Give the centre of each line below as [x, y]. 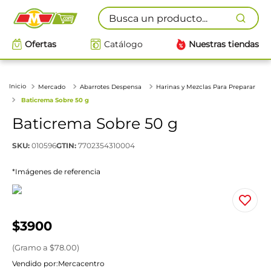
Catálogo [123, 44]
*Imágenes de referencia [56, 171]
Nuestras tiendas [224, 44]
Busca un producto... [147, 11]
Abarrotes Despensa [111, 87]
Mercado [52, 87]
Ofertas [41, 44]
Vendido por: [35, 263]
